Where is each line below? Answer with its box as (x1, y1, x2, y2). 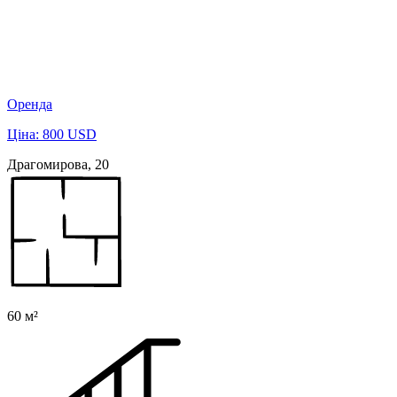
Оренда (7, 96, 52, 112)
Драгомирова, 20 (7, 156, 109, 172)
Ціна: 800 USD (7, 126, 97, 142)
